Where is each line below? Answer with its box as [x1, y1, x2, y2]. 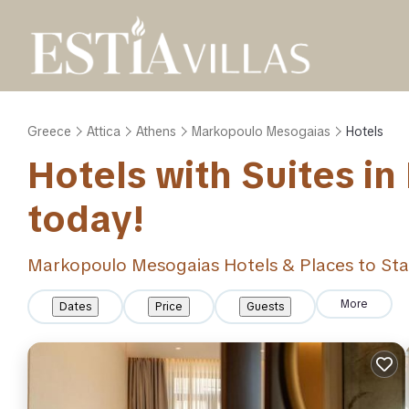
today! [27, 195, 145, 243]
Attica [87, 123, 121, 140]
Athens [136, 123, 176, 140]
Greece [27, 123, 71, 140]
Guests [246, 299, 284, 314]
